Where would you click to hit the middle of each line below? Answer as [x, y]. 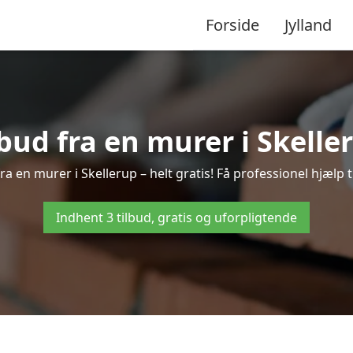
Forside [232, 24]
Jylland [308, 24]
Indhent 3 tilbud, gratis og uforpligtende [176, 217]
